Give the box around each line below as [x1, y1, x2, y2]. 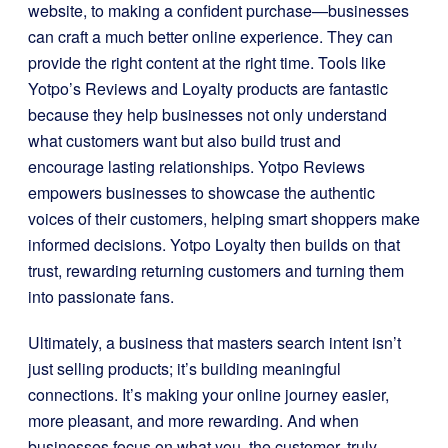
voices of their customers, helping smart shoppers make [28, 207, 420, 230]
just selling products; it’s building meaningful [28, 357, 341, 380]
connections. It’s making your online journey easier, [28, 383, 389, 406]
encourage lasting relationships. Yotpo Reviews [28, 155, 365, 178]
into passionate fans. [28, 285, 174, 308]
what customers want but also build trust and [28, 129, 341, 152]
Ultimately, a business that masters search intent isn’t [28, 331, 401, 354]
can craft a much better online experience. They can [28, 25, 393, 48]
